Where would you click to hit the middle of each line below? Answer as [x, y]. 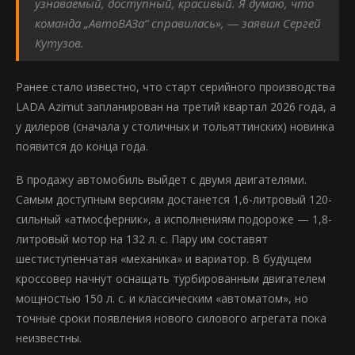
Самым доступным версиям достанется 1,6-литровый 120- [174, 199]
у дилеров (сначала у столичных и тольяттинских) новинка [175, 126]
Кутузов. [59, 43]
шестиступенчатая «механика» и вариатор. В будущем [164, 259]
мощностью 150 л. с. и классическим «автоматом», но [162, 298]
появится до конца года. [82, 146]
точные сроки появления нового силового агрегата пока [171, 318]
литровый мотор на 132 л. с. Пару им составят [142, 239]
